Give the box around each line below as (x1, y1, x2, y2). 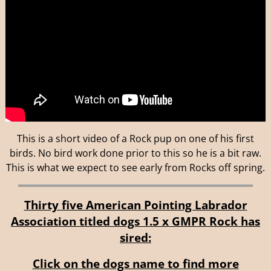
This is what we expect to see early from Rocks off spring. (6, 160, 265, 174)
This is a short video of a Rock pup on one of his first (17, 131, 254, 145)
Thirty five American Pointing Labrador (24, 197, 247, 212)
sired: (120, 229, 151, 245)
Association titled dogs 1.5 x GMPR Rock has (11, 213, 260, 229)
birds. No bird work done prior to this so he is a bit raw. (10, 146, 261, 160)
